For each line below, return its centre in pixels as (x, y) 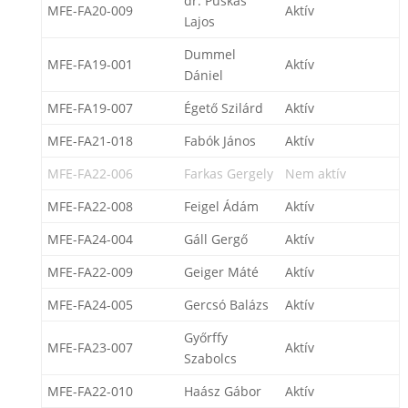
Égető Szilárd (223, 108)
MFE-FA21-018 (90, 141)
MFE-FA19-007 (90, 108)
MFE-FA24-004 (90, 239)
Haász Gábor (222, 391)
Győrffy (205, 337)
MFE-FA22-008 (90, 206)
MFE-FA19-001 (90, 64)
